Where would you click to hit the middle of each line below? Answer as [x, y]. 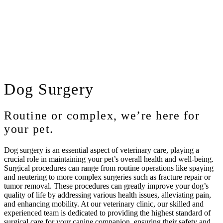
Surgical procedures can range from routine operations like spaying [109, 168]
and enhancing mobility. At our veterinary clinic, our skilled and [104, 204]
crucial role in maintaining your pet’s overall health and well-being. [109, 159]
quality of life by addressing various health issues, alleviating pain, [108, 195]
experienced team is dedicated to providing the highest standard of [107, 213]
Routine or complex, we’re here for [102, 116]
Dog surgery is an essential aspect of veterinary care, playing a [102, 150]
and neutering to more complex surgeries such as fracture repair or [107, 177]
